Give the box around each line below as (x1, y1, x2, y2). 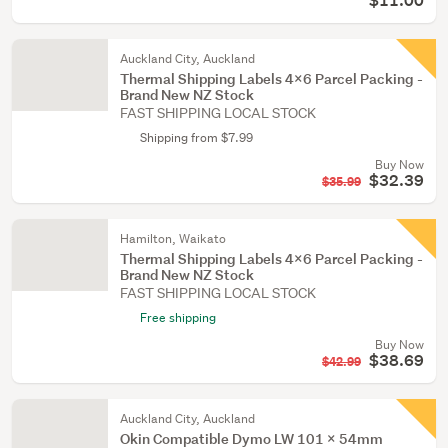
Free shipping (140, 309, 216, 326)
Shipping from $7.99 (140, 129, 253, 146)
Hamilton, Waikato (120, 230, 226, 247)
